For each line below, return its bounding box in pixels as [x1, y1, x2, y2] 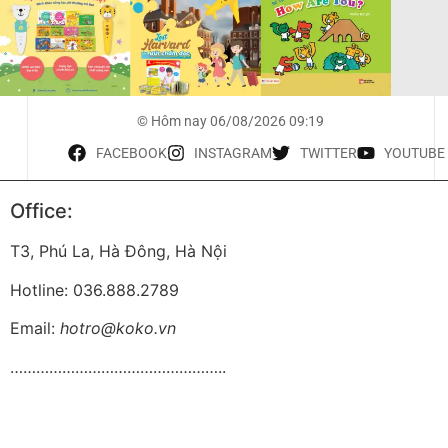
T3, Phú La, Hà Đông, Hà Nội [10, 241, 227, 262]
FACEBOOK [95, 145, 167, 162]
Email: [10, 318, 60, 339]
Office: [10, 199, 73, 224]
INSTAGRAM [194, 145, 273, 162]
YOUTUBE [384, 145, 446, 162]
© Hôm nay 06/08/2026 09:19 [137, 113, 325, 130]
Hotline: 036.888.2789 [10, 279, 179, 300]
